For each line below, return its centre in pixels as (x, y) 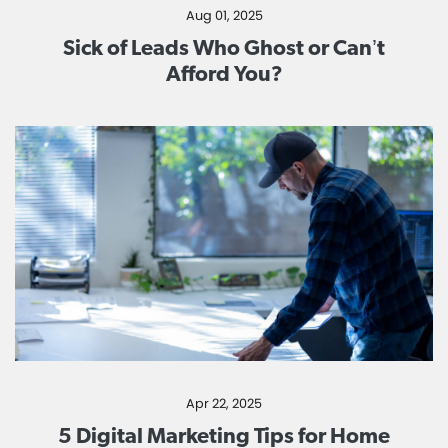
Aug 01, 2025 (224, 15)
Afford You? (224, 72)
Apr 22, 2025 (224, 404)
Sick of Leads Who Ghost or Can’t (224, 46)
